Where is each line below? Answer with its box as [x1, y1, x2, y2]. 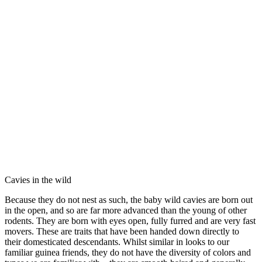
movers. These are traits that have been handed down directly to [5, 226, 239, 236]
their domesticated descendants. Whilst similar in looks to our [5, 236, 229, 247]
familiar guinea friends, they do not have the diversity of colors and [5, 247, 251, 257]
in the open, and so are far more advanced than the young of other [5, 205, 247, 215]
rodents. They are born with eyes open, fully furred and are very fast [5, 215, 256, 226]
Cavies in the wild [5, 174, 71, 185]
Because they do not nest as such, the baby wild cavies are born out [5, 194, 253, 205]
